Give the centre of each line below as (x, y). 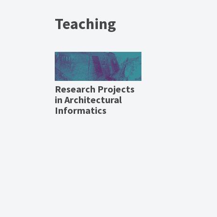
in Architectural (88, 99)
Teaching (85, 23)
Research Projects (94, 89)
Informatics (80, 110)
